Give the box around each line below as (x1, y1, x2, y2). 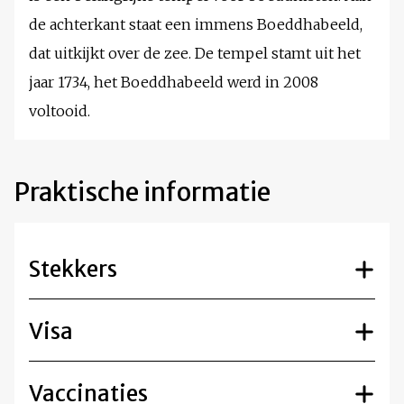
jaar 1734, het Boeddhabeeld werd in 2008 (29, 73, 318, 92)
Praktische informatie (14, 176, 271, 209)
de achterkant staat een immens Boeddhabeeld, (29, 15, 363, 34)
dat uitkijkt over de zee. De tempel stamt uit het (29, 44, 361, 63)
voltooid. (29, 102, 90, 121)
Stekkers (29, 255, 117, 284)
